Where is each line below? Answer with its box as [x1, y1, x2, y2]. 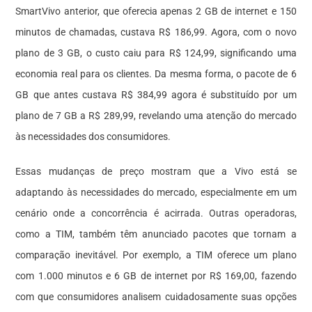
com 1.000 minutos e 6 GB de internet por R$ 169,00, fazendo [15, 270, 297, 281]
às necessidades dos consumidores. [15, 130, 171, 142]
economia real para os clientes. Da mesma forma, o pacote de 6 [15, 68, 297, 79]
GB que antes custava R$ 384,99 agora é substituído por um [15, 88, 297, 100]
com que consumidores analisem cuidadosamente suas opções [15, 290, 297, 302]
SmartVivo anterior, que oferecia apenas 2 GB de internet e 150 [15, 5, 297, 17]
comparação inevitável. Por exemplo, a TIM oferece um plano [15, 249, 297, 260]
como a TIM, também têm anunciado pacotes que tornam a [15, 228, 297, 240]
